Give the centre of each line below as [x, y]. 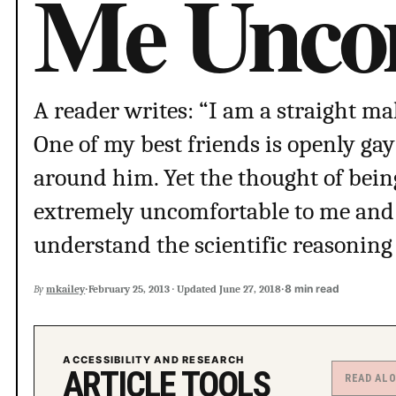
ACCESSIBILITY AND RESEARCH [154, 360]
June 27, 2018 [251, 289]
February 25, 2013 [129, 289]
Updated [197, 289]
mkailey [66, 289]
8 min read [312, 289]
